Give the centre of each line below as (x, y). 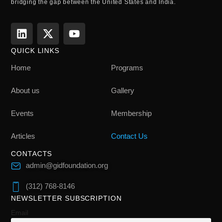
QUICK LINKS (35, 50)
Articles (23, 136)
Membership (131, 113)
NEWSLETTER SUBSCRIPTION (66, 198)
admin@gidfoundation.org (67, 165)
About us (26, 90)
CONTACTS (32, 153)
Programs (127, 67)
